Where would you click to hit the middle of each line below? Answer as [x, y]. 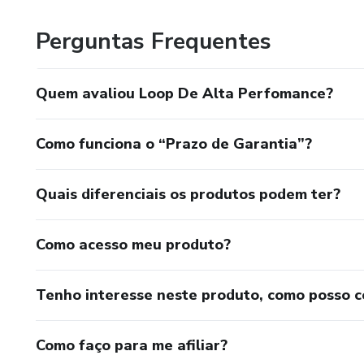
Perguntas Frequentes [154, 41]
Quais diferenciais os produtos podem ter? [188, 194]
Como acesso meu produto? [133, 245]
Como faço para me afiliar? [132, 345]
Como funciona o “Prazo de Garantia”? [174, 144]
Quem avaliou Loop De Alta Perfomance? [184, 93]
